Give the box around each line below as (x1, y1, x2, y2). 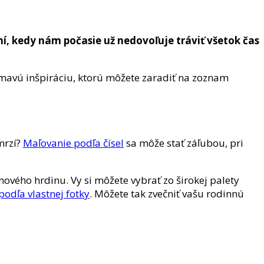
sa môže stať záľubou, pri (124, 136, 243, 150)
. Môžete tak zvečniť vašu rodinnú (90, 186, 244, 200)
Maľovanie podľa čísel (23, 136, 124, 150)
